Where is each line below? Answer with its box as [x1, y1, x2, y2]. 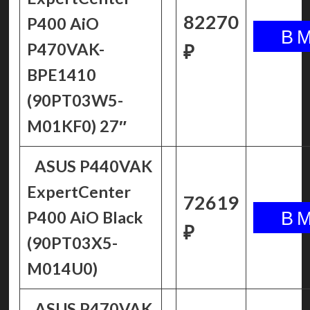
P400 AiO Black [26, 208, 143, 227]
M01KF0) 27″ [26, 116, 127, 136]
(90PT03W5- [26, 91, 123, 110]
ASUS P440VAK [35, 156, 153, 176]
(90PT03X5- [26, 233, 118, 253]
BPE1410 [26, 65, 96, 84]
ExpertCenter [26, 182, 131, 201]
